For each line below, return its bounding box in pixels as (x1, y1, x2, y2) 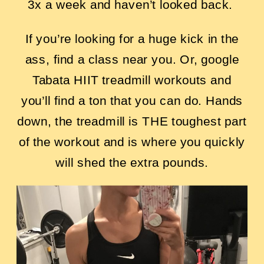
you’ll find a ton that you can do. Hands (21, 93, 243, 107)
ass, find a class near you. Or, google (25, 51, 239, 66)
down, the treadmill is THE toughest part (17, 113, 247, 128)
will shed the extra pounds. (55, 154, 209, 169)
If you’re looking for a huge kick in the (25, 31, 239, 45)
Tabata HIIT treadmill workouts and (32, 72, 232, 87)
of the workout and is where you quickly (18, 134, 246, 148)
